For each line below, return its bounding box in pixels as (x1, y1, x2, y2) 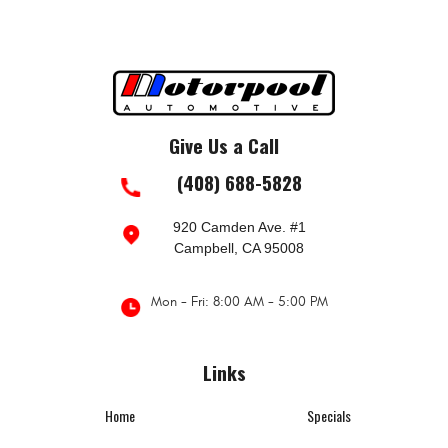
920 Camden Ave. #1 (172, 218, 306, 235)
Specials (306, 404, 351, 426)
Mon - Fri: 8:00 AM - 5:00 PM (150, 292, 328, 310)
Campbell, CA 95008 (174, 239, 304, 256)
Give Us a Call (169, 130, 279, 160)
